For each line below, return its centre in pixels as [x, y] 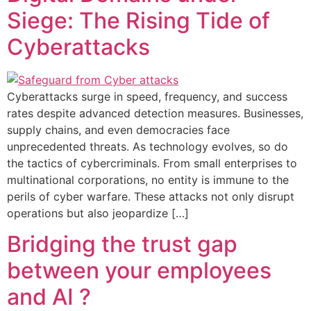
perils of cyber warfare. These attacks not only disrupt [151, 196]
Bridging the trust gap [122, 244]
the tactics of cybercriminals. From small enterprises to [152, 163]
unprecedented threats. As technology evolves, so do [148, 146]
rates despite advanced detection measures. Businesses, [155, 113]
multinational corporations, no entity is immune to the [148, 179]
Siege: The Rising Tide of [138, 20]
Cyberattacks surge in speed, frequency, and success [147, 96]
